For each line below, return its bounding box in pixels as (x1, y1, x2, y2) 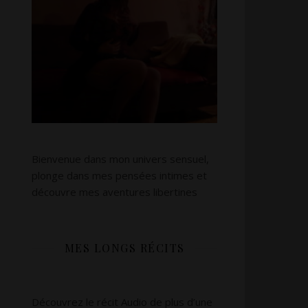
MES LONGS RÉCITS (64, 241, 185, 255)
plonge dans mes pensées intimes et (32, 168, 207, 182)
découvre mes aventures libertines (32, 185, 197, 199)
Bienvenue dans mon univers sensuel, (32, 152, 209, 166)
